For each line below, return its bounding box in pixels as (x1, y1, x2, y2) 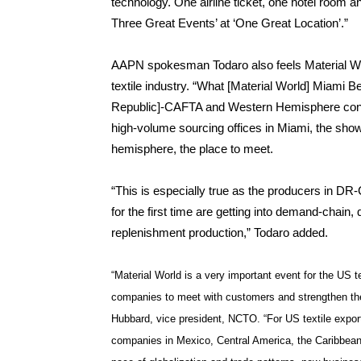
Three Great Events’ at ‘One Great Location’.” (111, 16, 348, 30)
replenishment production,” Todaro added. (111, 226, 328, 239)
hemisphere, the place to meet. (111, 142, 273, 156)
